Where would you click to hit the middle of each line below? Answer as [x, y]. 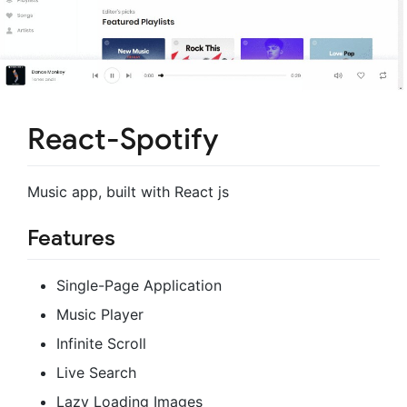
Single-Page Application [139, 285]
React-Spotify [123, 139]
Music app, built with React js [128, 192]
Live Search [96, 372]
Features [71, 238]
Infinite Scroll [101, 343]
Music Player [100, 314]
